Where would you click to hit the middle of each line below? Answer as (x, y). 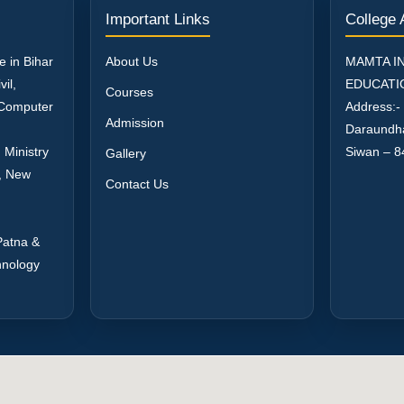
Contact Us (137, 184)
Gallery (126, 153)
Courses (129, 92)
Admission (135, 122)
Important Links (158, 19)
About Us (132, 61)
